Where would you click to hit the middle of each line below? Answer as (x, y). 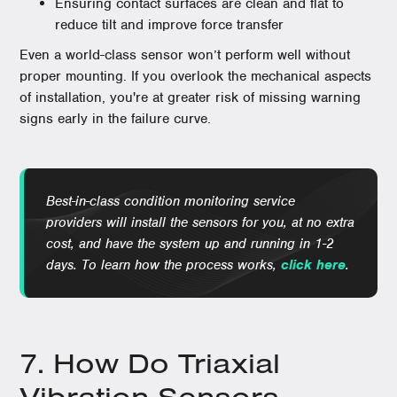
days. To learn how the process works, (164, 265)
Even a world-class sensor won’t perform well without (185, 55)
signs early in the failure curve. (116, 119)
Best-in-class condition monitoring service (171, 201)
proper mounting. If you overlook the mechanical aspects (196, 76)
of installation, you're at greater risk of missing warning (191, 97)
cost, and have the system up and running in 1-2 (191, 244)
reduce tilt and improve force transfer (170, 25)
